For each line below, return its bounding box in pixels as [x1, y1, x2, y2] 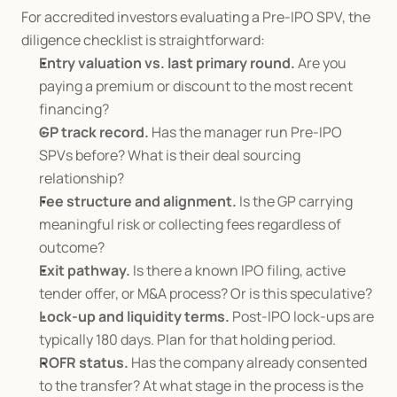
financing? [39, 99, 109, 119]
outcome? [39, 237, 105, 257]
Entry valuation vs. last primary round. [39, 53, 295, 73]
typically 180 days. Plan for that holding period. [39, 330, 336, 349]
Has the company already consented [128, 353, 367, 372]
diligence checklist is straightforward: [21, 30, 265, 50]
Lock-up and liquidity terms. [39, 307, 230, 326]
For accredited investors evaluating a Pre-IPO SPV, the [21, 7, 370, 27]
